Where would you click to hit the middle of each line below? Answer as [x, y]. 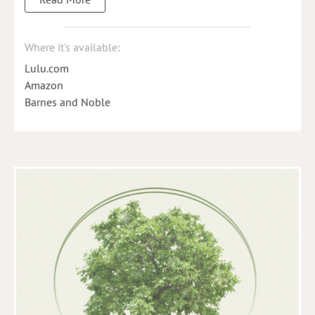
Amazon [44, 85]
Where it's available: [72, 47]
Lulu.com [47, 68]
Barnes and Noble [67, 102]
